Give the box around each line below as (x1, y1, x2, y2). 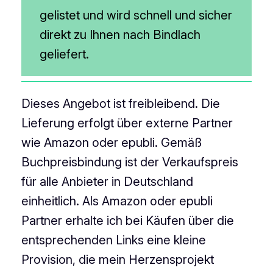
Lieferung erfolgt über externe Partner (21, 115, 233, 130)
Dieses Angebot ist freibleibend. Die (21, 96, 220, 111)
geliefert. (40, 47, 90, 62)
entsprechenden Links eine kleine (21, 232, 206, 247)
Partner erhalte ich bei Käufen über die (21, 213, 234, 228)
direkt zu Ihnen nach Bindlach (40, 27, 201, 43)
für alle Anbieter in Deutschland (21, 174, 193, 189)
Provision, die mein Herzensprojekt (21, 252, 214, 267)
